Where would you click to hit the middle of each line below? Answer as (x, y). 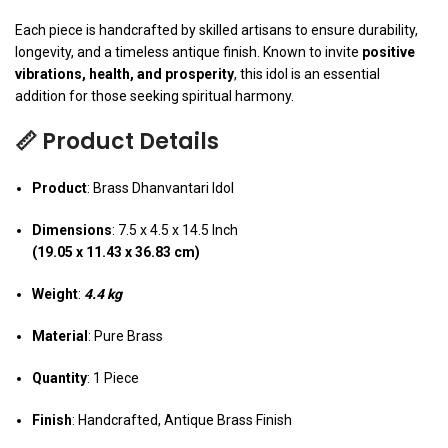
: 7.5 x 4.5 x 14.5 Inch (175, 230)
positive (388, 52)
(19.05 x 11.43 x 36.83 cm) (116, 252)
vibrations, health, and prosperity (124, 74)
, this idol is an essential (307, 74)
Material (60, 336)
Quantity (59, 378)
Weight (55, 294)
